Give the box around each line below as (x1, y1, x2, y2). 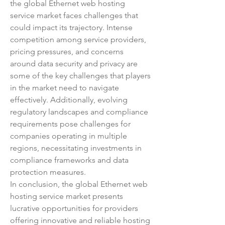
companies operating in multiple (10, 131, 127, 141)
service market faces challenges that (10, 11, 138, 20)
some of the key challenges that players (10, 71, 151, 80)
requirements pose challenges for (10, 119, 131, 129)
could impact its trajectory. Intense (10, 23, 133, 32)
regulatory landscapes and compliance (10, 107, 148, 117)
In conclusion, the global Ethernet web (10, 179, 148, 189)
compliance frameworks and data (10, 155, 129, 165)
